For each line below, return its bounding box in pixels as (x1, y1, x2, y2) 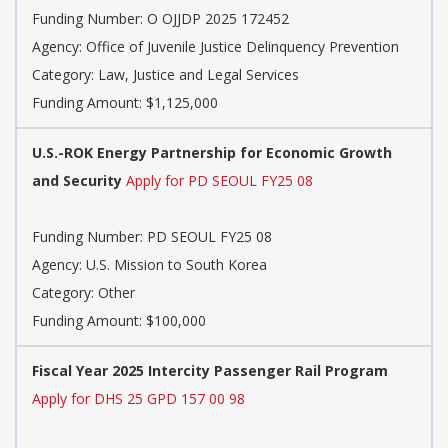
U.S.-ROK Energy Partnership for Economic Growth (32, 142, 392, 162)
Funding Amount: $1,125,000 (32, 92, 218, 112)
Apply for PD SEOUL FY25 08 (126, 170, 313, 190)
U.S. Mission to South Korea (86, 254, 267, 274)
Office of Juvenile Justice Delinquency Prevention (86, 36, 399, 56)
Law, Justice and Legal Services (98, 64, 299, 84)
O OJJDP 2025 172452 (147, 8, 289, 28)
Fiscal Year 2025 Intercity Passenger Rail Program (32, 360, 388, 380)
